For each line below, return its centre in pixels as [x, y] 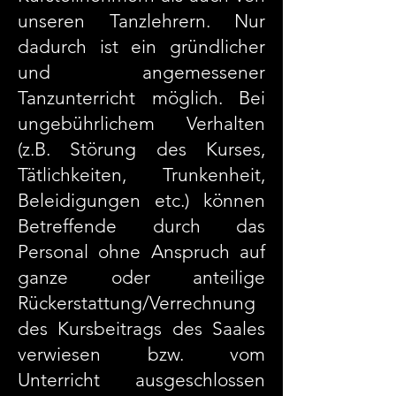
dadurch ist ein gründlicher [141, 46]
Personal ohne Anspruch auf [141, 251]
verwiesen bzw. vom [141, 354]
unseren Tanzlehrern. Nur [141, 21]
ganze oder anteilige [141, 277]
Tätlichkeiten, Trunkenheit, [141, 175]
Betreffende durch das [141, 226]
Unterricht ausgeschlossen [141, 380]
